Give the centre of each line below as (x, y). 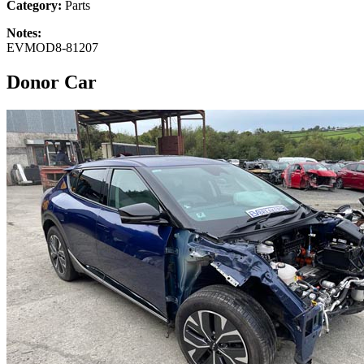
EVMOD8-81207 (52, 47)
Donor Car (52, 82)
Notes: (24, 32)
